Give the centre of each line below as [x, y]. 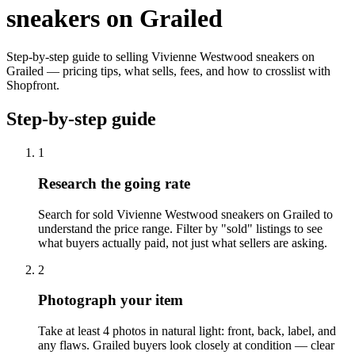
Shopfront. [33, 86]
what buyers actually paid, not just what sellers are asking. [183, 242]
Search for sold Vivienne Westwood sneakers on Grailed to [185, 214]
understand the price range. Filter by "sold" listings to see [180, 228]
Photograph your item [111, 300]
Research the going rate [114, 183]
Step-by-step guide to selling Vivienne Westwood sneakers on [160, 57]
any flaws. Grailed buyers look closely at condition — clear [186, 345]
